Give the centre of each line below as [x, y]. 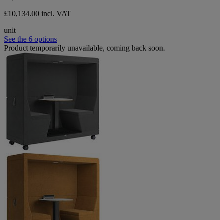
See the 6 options [30, 39]
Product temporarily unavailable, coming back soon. [84, 48]
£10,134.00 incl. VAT [38, 13]
